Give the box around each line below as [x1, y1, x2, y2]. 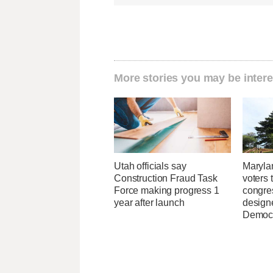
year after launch [114, 197, 185, 208]
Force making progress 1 [114, 185, 219, 196]
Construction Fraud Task [114, 172, 218, 183]
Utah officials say [114, 160, 186, 171]
